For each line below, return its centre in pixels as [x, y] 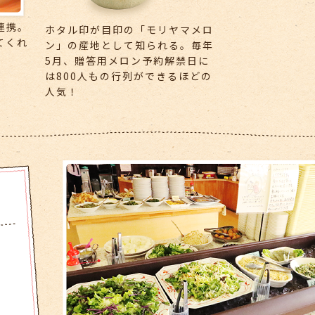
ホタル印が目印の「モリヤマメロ [129, 29]
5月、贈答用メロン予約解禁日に [127, 60]
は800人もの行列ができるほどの [129, 76]
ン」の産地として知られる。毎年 [129, 45]
